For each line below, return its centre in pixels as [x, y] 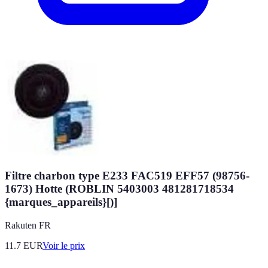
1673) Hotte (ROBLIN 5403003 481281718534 [119, 188]
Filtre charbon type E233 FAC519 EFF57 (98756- [127, 175]
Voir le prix [64, 245]
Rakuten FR [28, 225]
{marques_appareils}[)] [61, 202]
